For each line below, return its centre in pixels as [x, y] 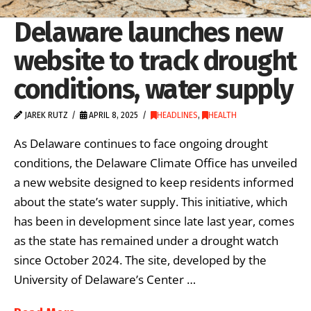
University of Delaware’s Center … [105, 279]
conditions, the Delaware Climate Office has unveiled [155, 162]
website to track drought [155, 61]
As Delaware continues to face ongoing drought [141, 143]
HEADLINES [177, 116]
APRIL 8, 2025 [113, 116]
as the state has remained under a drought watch [146, 240]
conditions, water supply [154, 90]
